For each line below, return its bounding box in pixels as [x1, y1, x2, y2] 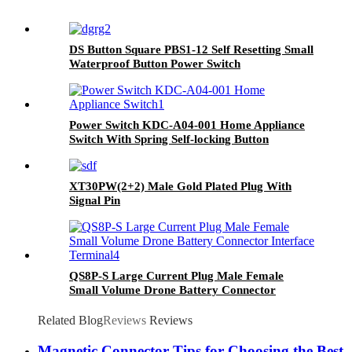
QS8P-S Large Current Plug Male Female [69, 269, 284, 283]
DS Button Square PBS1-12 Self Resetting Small [69, 43, 313, 57]
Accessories [69, 147, 129, 160]
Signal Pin [69, 194, 120, 207]
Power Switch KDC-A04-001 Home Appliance [69, 119, 305, 132]
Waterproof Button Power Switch [69, 57, 240, 71]
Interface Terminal [69, 298, 167, 311]
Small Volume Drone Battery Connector [69, 284, 276, 297]
